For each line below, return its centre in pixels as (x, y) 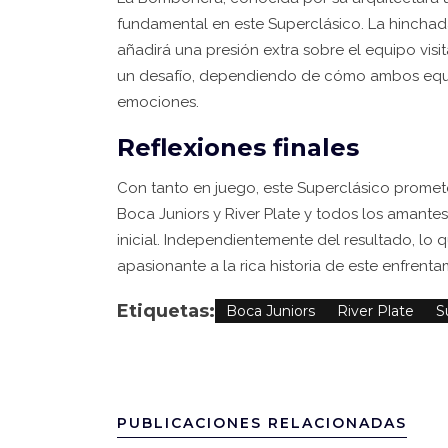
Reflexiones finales (238, 147)
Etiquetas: (166, 311)
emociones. (158, 102)
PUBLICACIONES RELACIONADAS (262, 423)
